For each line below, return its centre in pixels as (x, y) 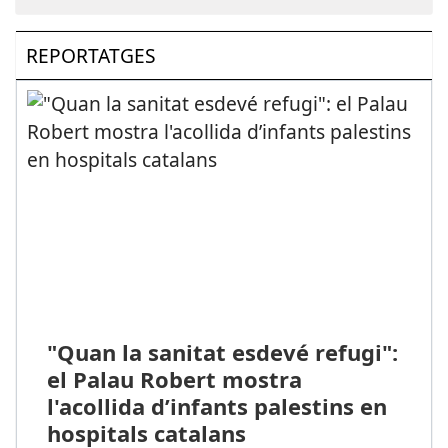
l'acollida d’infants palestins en (216, 406)
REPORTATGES (91, 55)
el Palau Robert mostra (174, 379)
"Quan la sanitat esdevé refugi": (222, 352)
